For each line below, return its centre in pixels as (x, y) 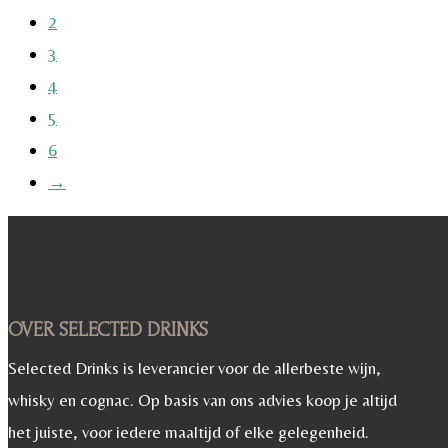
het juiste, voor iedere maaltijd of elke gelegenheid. (188, 431)
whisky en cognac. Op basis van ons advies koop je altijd (202, 399)
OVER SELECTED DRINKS (108, 329)
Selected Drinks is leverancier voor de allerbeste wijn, (194, 367)
